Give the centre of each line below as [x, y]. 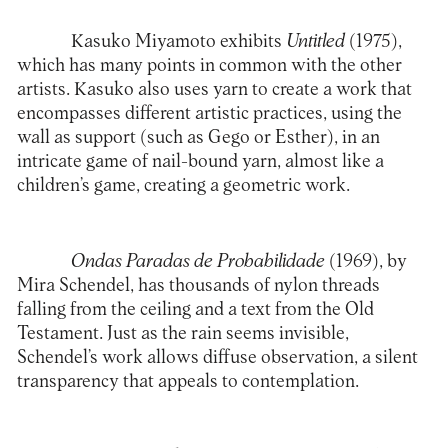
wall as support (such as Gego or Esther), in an [198, 137]
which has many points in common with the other [209, 65]
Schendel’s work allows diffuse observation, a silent [217, 357]
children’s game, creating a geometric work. [183, 185]
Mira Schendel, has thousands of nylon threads [198, 285]
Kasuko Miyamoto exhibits [178, 41]
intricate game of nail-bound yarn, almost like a [200, 161]
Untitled [315, 41]
